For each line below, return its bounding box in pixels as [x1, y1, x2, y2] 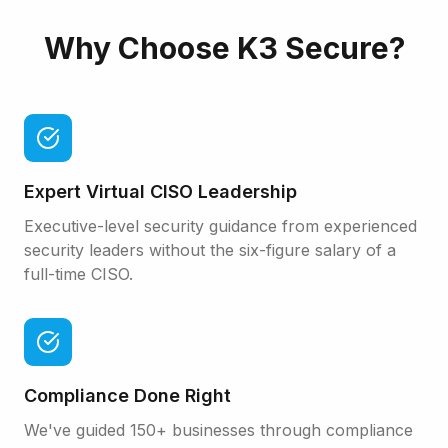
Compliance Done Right [24, 385, 231, 406]
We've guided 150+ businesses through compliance [24, 420, 413, 440]
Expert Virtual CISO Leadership [24, 181, 297, 202]
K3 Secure [236, 30, 389, 66]
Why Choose [43, 30, 237, 66]
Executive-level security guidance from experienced [24, 216, 417, 236]
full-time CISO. [24, 264, 133, 284]
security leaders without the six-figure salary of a [24, 240, 396, 260]
